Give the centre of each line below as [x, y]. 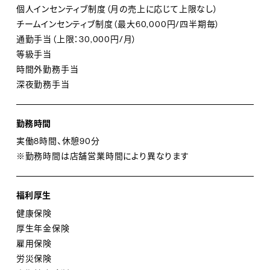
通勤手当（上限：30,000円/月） [77, 39]
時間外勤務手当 [47, 69]
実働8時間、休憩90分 [58, 141]
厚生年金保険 [43, 229]
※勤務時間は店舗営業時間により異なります [102, 156]
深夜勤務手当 [43, 84]
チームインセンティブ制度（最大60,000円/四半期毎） [118, 24]
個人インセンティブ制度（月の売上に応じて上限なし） [117, 9]
